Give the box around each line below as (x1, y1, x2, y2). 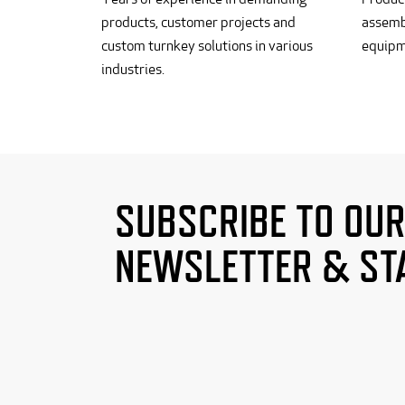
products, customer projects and (101, 12, 296, 32)
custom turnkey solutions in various (101, 35, 313, 55)
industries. (101, 59, 165, 79)
